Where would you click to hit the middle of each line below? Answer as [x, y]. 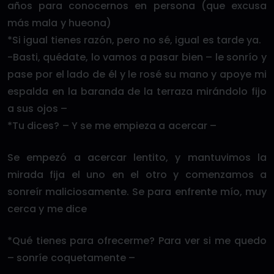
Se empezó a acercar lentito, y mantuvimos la [137, 157]
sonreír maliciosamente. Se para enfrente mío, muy [137, 192]
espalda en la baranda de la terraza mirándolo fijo [137, 91]
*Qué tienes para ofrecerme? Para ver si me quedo [137, 241]
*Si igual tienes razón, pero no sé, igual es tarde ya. [135, 40]
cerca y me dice [47, 209]
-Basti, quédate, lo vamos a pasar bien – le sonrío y [137, 57]
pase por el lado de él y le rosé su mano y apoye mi [137, 74]
